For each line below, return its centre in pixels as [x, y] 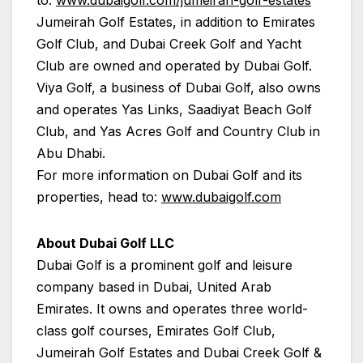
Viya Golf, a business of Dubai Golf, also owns [179, 87]
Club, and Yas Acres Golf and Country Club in [178, 131]
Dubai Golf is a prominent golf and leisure [164, 265]
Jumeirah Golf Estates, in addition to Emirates [176, 21]
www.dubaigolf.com [221, 196]
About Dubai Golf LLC [105, 243]
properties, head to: [99, 196]
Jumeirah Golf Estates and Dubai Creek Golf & [179, 352]
